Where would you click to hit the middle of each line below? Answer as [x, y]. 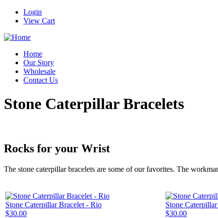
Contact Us [41, 80]
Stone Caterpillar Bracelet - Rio [54, 204]
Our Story [39, 63]
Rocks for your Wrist [57, 148]
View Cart [39, 21]
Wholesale [39, 71]
